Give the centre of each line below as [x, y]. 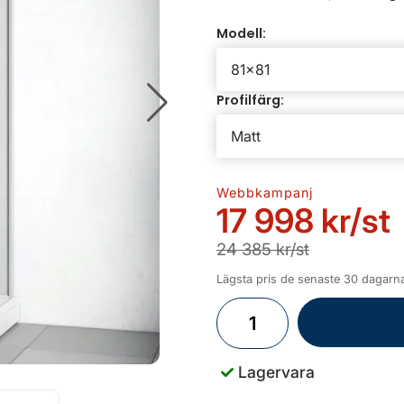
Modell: [241, 34]
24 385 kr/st [263, 249]
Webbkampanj [265, 193]
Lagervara [276, 372]
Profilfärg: [250, 101]
